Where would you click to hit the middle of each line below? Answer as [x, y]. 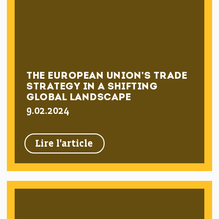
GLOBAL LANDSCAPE [79, 98]
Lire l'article [64, 144]
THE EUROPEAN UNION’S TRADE [107, 76]
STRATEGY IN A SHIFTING [92, 87]
